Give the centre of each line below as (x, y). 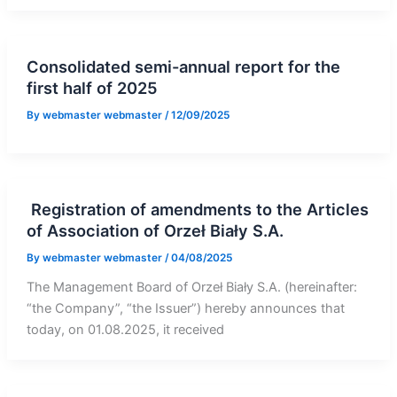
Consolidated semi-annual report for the (183, 67)
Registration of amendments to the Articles (197, 210)
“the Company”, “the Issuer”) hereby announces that (185, 308)
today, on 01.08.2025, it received (125, 329)
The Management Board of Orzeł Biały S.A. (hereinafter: (191, 287)
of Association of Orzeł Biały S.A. (155, 231)
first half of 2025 (92, 88)
